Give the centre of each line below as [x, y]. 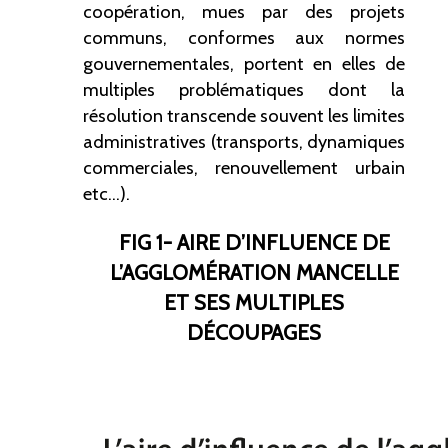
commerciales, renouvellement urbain [244, 168]
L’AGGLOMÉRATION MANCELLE [254, 273]
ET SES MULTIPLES [254, 303]
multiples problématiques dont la [244, 90]
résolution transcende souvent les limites [244, 116]
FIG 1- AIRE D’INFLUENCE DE [254, 243]
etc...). [106, 194]
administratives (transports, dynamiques [244, 142]
